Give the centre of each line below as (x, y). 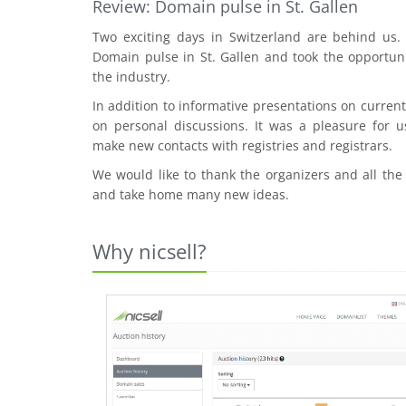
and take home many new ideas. (191, 194)
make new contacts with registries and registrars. (242, 145)
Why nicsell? (150, 251)
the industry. (131, 77)
